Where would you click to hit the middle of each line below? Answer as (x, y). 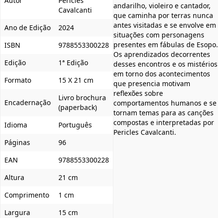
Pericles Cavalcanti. (145, 132)
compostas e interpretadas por (164, 123)
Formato (18, 80)
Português (75, 125)
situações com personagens (159, 35)
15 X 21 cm (76, 80)
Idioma (16, 125)
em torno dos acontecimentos (162, 74)
